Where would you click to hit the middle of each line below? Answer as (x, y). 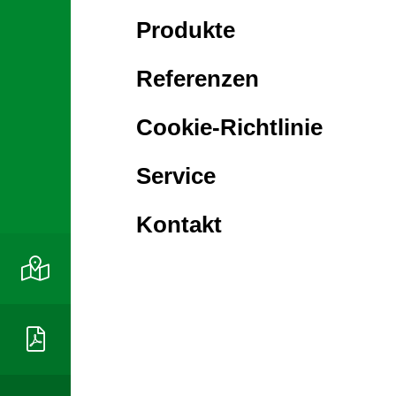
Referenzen (198, 79)
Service (176, 175)
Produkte (186, 30)
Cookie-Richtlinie (229, 127)
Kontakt (179, 224)
